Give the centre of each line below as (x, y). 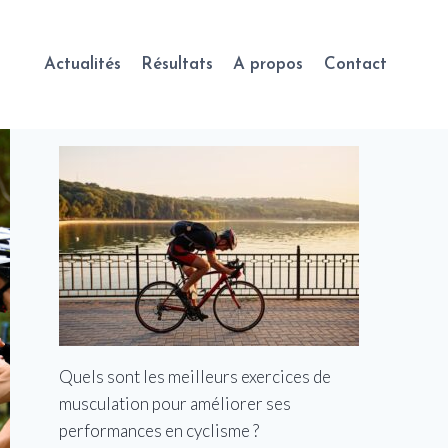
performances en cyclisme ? (159, 430)
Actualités (82, 64)
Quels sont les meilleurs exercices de (195, 376)
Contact (355, 64)
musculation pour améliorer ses (175, 403)
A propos (268, 64)
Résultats (177, 64)
